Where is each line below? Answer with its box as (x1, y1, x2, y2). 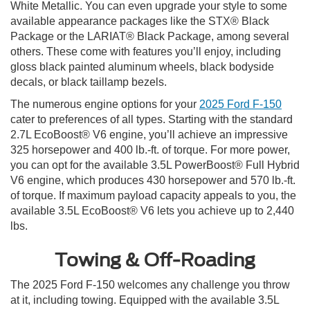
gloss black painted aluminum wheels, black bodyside (10, 61, 274, 73)
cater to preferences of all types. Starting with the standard (10, 113, 293, 126)
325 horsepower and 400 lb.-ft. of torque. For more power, (10, 144, 290, 156)
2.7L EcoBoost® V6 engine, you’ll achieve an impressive (10, 129, 288, 141)
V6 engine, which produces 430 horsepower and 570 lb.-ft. (10, 174, 295, 187)
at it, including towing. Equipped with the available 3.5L (10, 294, 279, 307)
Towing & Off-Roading (55, 249, 255, 271)
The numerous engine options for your (10, 98, 199, 111)
